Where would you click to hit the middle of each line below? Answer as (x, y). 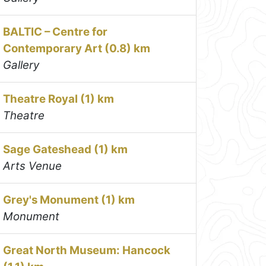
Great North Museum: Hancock (87, 250)
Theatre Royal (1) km (59, 99)
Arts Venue (33, 166)
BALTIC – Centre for (56, 31)
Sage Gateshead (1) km (66, 149)
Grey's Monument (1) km (69, 199)
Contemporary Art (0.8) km (77, 48)
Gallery (21, 65)
